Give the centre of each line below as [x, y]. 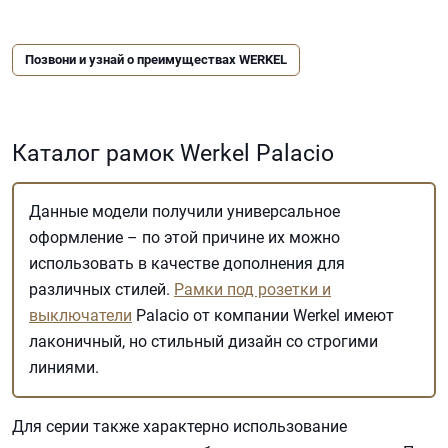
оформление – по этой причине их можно [184, 238]
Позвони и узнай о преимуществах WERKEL [156, 60]
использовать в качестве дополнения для [187, 264]
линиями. [64, 368]
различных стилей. [101, 290]
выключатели [80, 316]
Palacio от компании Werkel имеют [263, 316]
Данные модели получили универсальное [184, 212]
